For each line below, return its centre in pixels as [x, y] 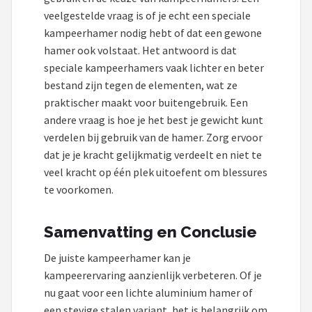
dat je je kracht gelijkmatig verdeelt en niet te [153, 154]
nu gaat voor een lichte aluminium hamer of [148, 292]
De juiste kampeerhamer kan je [117, 257]
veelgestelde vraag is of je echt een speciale [147, 15]
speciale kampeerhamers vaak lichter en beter [154, 67]
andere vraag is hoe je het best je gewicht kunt [154, 119]
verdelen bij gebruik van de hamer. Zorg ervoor [153, 137]
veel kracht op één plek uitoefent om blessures [156, 172]
